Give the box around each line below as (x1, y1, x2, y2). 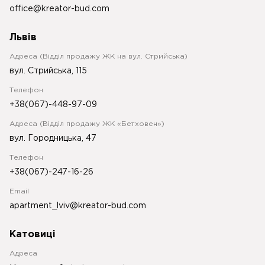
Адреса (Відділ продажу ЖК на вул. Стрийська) (9, 53, 188, 60)
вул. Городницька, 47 (9, 135, 96, 143)
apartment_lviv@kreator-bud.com (9, 202, 146, 210)
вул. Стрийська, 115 (9, 67, 87, 75)
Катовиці (9, 230, 56, 240)
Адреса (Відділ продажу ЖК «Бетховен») (9, 121, 164, 128)
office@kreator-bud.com (9, 5, 109, 13)
